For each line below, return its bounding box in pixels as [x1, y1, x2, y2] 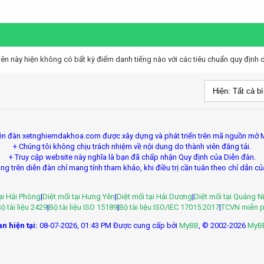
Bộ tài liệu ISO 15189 [49, 203, 117, 212]
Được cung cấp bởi [113, 221, 179, 230]
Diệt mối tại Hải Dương [117, 192, 192, 201]
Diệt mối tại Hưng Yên [42, 192, 115, 201]
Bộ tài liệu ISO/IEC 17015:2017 [119, 203, 219, 212]
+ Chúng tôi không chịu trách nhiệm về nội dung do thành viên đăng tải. [13, 142, 251, 151]
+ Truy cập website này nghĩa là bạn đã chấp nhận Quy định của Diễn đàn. [8, 153, 256, 161]
